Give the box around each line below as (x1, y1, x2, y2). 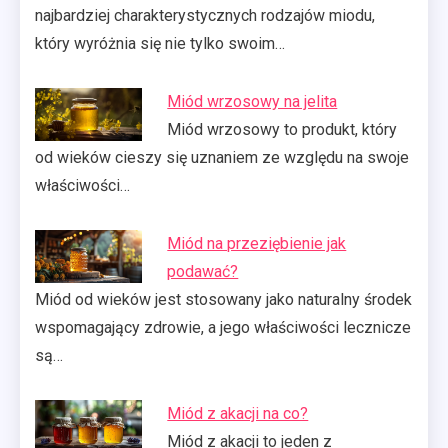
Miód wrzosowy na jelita (167, 91, 338, 111)
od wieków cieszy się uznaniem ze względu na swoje (35, 147, 409, 167)
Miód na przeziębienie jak (167, 233, 347, 253)
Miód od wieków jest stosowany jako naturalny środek (35, 289, 412, 309)
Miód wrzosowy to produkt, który (167, 119, 398, 139)
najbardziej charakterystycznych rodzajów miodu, (35, 5, 375, 25)
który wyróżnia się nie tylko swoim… (35, 33, 285, 53)
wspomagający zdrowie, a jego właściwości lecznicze (35, 317, 411, 337)
